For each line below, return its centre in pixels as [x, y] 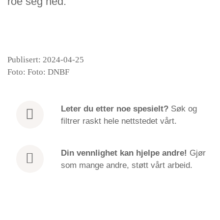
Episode [28, 208]
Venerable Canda [72, 212]
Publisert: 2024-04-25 [45, 59]
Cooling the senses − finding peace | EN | [114, 201]
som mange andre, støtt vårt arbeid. [126, 165]
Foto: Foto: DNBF [38, 72]
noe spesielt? [142, 109]
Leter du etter [87, 109]
